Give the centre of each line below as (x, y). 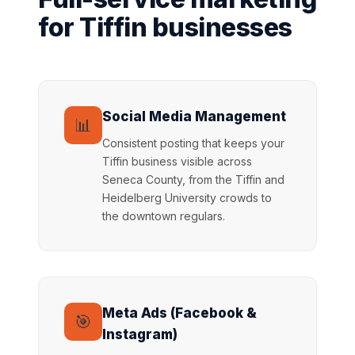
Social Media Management (194, 116)
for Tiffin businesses (165, 27)
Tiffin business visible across (177, 161)
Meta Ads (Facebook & (179, 313)
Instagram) (140, 334)
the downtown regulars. (164, 216)
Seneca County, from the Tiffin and (193, 179)
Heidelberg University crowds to (187, 198)
